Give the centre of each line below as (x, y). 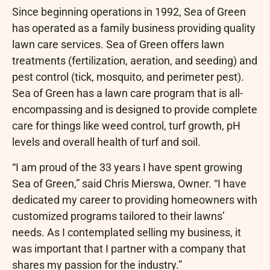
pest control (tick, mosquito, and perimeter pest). (128, 77)
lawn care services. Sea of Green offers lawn (118, 45)
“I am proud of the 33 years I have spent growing (127, 167)
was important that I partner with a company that (129, 248)
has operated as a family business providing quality (134, 28)
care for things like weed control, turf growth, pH (126, 126)
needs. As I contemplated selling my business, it (127, 232)
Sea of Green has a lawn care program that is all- (127, 93)
